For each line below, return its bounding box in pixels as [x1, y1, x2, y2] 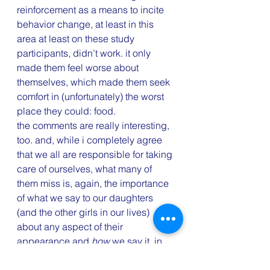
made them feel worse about [17, 61, 141, 74]
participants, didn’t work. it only [17, 46, 153, 59]
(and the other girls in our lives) [17, 206, 152, 218]
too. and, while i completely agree [17, 133, 165, 146]
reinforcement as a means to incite [17, 3, 166, 16]
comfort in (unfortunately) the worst [17, 90, 166, 102]
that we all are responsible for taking [17, 148, 175, 160]
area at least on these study [17, 32, 137, 45]
